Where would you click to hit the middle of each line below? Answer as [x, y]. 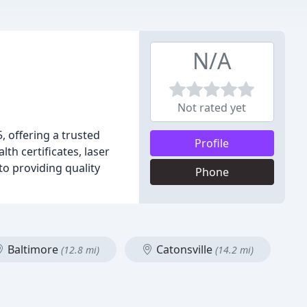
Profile [212, 143]
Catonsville [184, 249]
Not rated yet [212, 108]
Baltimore [33, 249]
